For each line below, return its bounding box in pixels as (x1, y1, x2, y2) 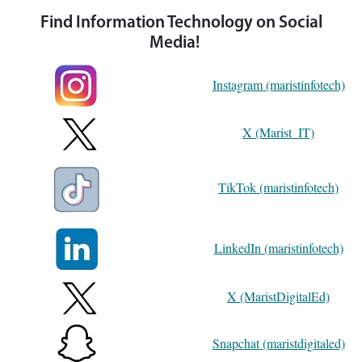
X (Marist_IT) (242, 123, 314, 141)
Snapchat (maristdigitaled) (212, 334, 345, 351)
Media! (149, 34, 213, 52)
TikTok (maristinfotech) (218, 178, 339, 196)
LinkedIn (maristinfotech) (213, 238, 343, 256)
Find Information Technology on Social (40, 14, 322, 32)
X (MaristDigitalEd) (227, 287, 330, 305)
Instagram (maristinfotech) (212, 75, 345, 93)
